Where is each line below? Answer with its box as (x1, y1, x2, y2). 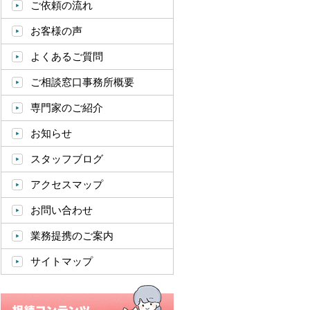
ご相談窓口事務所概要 (30, 76, 134, 88)
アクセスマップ (30, 179, 103, 190)
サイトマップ (30, 255, 93, 267)
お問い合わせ (30, 204, 93, 216)
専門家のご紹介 (30, 102, 103, 113)
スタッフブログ (30, 153, 103, 165)
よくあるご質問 (30, 51, 103, 62)
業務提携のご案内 (30, 230, 113, 241)
